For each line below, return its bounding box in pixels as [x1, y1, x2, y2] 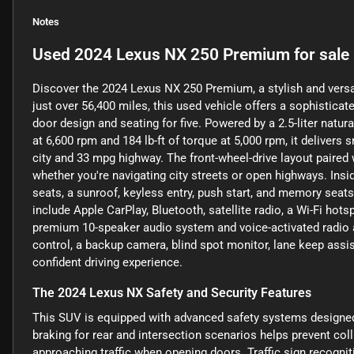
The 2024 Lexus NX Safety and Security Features [32, 285, 311, 301]
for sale [290, 45, 349, 65]
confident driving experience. [32, 255, 183, 270]
